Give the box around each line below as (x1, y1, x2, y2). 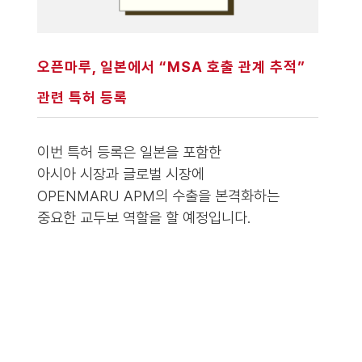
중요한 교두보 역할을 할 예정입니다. (36, 208, 250, 227)
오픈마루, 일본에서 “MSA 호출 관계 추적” (36, 57, 305, 75)
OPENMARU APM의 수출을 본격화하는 (36, 186, 280, 205)
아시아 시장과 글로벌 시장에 (36, 164, 204, 183)
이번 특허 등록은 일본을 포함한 (36, 142, 221, 162)
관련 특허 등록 (36, 88, 128, 106)
